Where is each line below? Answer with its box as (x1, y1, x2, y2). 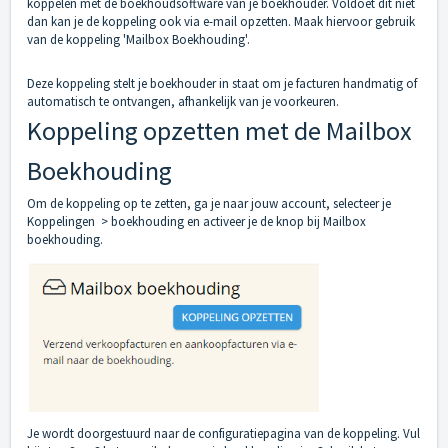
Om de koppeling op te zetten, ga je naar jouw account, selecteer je (27, 195, 391, 213)
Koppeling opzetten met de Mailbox (27, 114, 412, 148)
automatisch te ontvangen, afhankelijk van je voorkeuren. (27, 93, 339, 111)
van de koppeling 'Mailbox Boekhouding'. (27, 31, 250, 49)
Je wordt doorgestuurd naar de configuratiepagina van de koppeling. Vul (27, 424, 420, 442)
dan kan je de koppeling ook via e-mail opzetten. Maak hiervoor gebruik (27, 13, 415, 31)
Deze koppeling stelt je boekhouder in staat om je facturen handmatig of (27, 75, 417, 93)
